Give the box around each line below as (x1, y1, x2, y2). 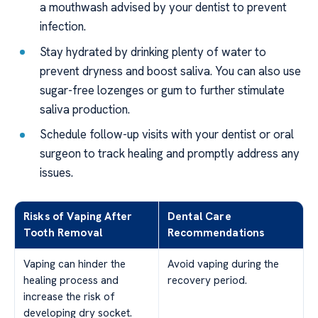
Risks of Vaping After (23, 209, 133, 224)
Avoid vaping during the (168, 257, 279, 272)
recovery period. (168, 273, 247, 288)
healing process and (23, 273, 119, 288)
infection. (40, 18, 87, 35)
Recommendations (168, 226, 265, 241)
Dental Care (168, 209, 231, 224)
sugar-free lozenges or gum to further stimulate (40, 82, 285, 98)
